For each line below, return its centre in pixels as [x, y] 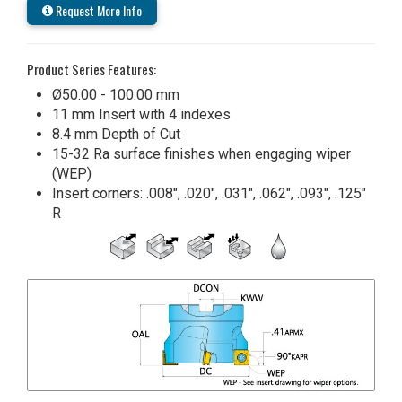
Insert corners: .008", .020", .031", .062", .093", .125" [209, 193]
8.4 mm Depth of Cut [116, 134]
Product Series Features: [92, 69]
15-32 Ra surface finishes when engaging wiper [201, 153]
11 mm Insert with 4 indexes [141, 114]
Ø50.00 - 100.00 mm [116, 94]
